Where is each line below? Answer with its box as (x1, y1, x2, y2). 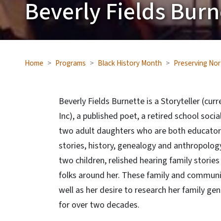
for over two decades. (59, 199, 140, 211)
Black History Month (98, 58, 162, 69)
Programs (55, 58, 86, 69)
